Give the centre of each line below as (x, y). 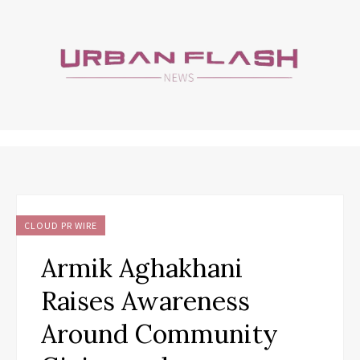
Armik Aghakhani (142, 268)
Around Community (160, 333)
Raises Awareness (145, 301)
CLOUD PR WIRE (61, 225)
